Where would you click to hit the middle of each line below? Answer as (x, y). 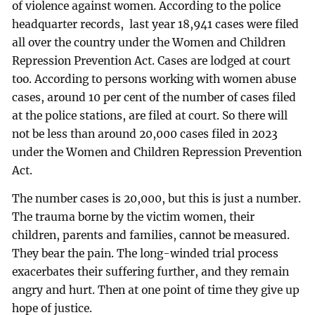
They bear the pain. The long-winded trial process (146, 254)
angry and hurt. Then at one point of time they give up (156, 290)
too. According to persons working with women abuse (154, 79)
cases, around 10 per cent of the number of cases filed (154, 98)
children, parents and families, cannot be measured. (151, 236)
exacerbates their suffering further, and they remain (151, 272)
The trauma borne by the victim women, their (134, 217)
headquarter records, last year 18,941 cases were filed (156, 25)
